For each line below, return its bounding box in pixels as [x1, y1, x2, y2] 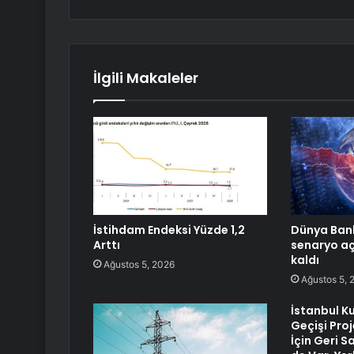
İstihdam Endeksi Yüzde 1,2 [93, 222, 245, 239]
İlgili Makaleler [93, 68, 198, 88]
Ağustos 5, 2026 [104, 258, 175, 271]
